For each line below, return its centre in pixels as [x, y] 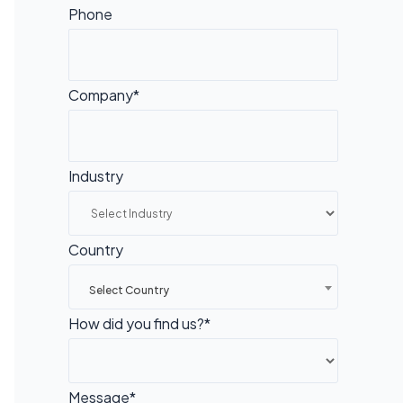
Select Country [129, 290]
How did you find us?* [139, 323]
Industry [96, 176]
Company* [104, 95]
